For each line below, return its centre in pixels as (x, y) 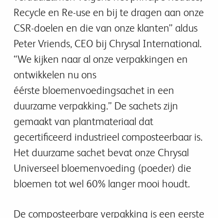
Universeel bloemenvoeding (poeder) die (102, 168)
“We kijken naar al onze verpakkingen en (101, 59)
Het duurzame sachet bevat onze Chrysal (101, 153)
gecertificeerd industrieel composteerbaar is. (108, 137)
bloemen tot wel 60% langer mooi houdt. (103, 184)
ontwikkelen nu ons (55, 75)
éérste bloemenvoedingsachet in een (94, 90)
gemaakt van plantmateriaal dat (83, 121)
